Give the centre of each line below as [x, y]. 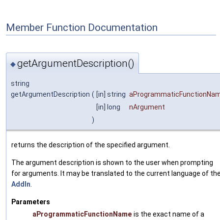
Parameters [31, 202]
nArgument [147, 107]
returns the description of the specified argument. [91, 145]
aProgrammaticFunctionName [82, 214]
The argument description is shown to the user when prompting [112, 163]
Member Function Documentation [82, 28]
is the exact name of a [169, 214]
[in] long [109, 107]
